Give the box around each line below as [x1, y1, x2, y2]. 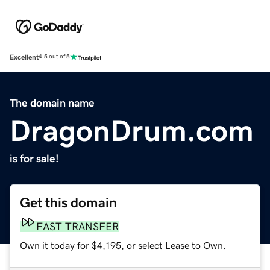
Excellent [10, 53, 39, 61]
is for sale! [10, 152, 59, 164]
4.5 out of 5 [39, 54, 70, 60]
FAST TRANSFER [36, 221, 119, 232]
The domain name [10, 97, 95, 108]
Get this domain [20, 195, 117, 210]
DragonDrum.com [10, 115, 254, 146]
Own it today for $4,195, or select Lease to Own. [20, 240, 226, 250]
